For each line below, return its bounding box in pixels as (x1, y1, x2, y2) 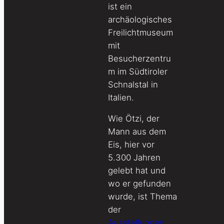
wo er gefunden (108, 178, 171, 189)
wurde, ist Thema (108, 191, 177, 202)
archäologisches (108, 14, 172, 24)
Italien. (108, 92, 134, 102)
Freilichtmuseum (108, 27, 173, 37)
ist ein (108, 1, 132, 11)
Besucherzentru (108, 53, 171, 63)
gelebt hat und (108, 165, 165, 176)
